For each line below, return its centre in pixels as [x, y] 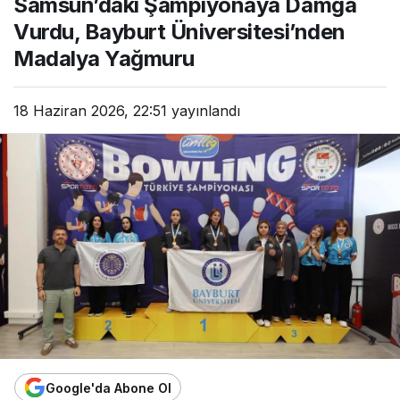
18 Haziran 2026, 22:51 [90, 111]
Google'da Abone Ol [108, 387]
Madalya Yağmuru [104, 58]
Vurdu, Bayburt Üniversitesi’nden [179, 32]
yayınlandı [204, 111]
